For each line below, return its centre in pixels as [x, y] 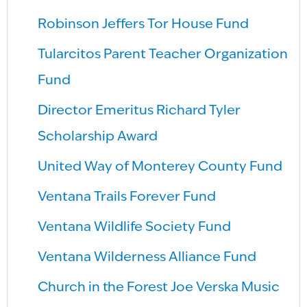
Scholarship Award [98, 137]
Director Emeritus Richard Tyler [139, 111]
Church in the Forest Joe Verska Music [159, 288]
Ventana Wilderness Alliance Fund [147, 258]
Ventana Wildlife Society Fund [135, 228]
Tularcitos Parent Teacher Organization [163, 55]
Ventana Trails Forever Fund [127, 198]
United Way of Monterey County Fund [160, 168]
